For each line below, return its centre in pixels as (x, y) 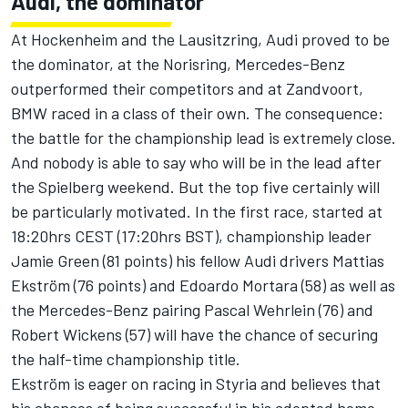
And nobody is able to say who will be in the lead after (196, 163)
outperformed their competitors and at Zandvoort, (187, 89)
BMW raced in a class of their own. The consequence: (197, 113)
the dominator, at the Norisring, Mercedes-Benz (178, 64)
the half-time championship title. (126, 359)
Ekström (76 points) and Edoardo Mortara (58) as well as (203, 286)
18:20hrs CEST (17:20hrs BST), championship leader (191, 236)
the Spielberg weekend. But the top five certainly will (195, 187)
